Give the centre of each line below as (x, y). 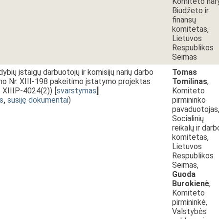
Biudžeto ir (190, 11)
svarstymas (77, 91)
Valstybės (189, 211)
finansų (184, 20)
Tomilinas (190, 81)
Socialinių (188, 119)
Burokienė (191, 184)
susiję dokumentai (38, 100)
